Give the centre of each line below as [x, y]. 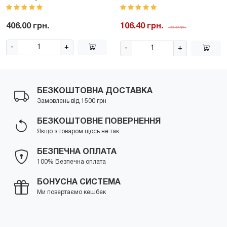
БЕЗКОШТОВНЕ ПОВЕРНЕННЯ [99, 121]
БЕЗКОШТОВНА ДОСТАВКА [95, 91]
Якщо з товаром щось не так [78, 131]
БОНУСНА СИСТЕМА [79, 182]
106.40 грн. [141, 26]
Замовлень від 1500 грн [72, 101]
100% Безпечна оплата [71, 162]
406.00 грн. [28, 26]
